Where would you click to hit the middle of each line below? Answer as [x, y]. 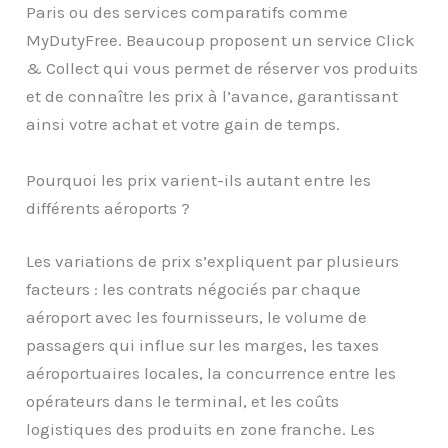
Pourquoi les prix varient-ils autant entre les [199, 179]
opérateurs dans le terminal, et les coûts [183, 401]
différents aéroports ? [108, 207]
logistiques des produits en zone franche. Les [201, 429]
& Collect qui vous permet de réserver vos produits [222, 68]
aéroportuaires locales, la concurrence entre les [211, 373]
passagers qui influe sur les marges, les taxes [203, 345]
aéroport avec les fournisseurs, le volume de [197, 317]
